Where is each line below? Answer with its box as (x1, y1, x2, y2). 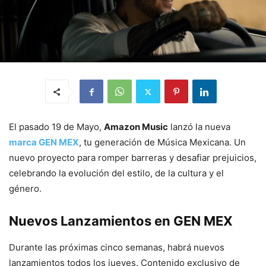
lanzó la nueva (168, 121, 230, 133)
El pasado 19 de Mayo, (9, 121, 104, 133)
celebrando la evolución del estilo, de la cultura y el (9, 167, 224, 179)
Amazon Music (104, 121, 168, 133)
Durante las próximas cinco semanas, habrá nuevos (9, 242, 224, 254)
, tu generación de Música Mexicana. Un (79, 137, 246, 148)
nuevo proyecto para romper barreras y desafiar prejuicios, (9, 152, 256, 164)
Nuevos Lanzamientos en (9, 213, 170, 229)
